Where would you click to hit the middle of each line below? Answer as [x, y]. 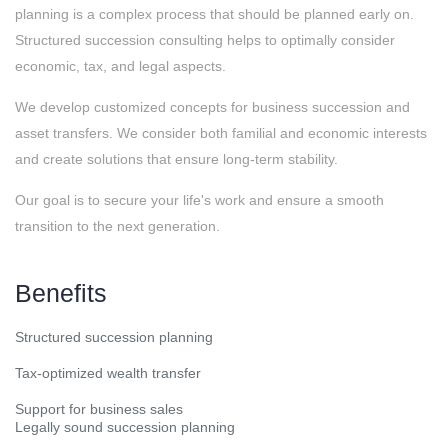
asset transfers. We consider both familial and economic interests [221, 133]
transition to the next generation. [117, 226]
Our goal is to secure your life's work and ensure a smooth [199, 200]
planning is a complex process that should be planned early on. [214, 14]
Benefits [61, 293]
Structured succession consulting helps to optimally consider [205, 40]
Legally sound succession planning [125, 427]
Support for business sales [99, 409]
